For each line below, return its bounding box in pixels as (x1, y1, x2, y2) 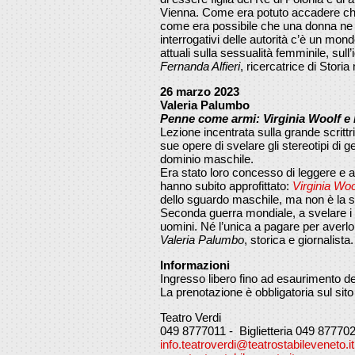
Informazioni (160, 258, 230, 272)
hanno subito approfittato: (160, 178, 292, 193)
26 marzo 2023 (160, 84, 239, 98)
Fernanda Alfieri (160, 59, 240, 73)
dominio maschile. (160, 151, 254, 166)
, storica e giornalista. (244, 232, 353, 246)
